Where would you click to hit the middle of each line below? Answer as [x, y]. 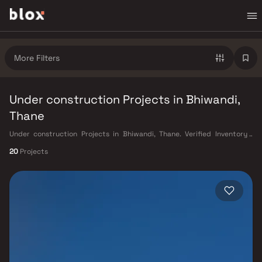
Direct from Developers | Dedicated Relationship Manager [106, 144]
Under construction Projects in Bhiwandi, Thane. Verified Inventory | [131, 134]
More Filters [37, 58]
